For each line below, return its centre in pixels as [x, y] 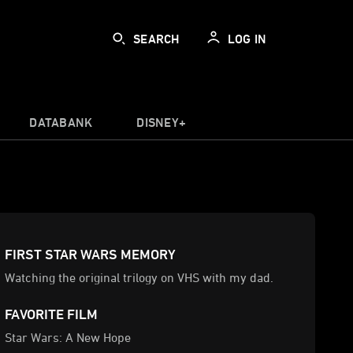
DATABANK [61, 122]
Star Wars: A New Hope [68, 337]
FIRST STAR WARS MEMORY [90, 254]
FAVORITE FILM [51, 314]
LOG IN [247, 39]
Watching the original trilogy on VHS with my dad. [139, 277]
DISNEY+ [162, 122]
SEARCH [157, 39]
